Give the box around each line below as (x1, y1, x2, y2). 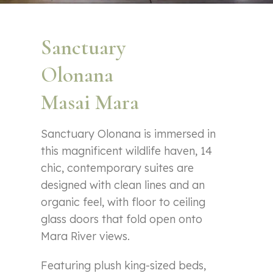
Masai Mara (41, 89, 140, 115)
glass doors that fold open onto (41, 211, 203, 226)
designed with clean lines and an (41, 177, 205, 192)
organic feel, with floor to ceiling (41, 194, 206, 209)
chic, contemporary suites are (41, 160, 194, 175)
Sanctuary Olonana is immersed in (41, 126, 216, 141)
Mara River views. (41, 229, 130, 243)
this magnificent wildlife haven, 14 (41, 143, 213, 158)
